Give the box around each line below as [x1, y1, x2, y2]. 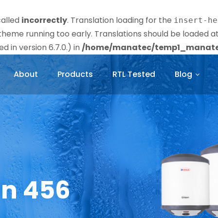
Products [57, 69, 93, 80]
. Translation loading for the [67, 15, 174, 26]
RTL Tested [112, 69, 155, 80]
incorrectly [21, 15, 67, 26]
